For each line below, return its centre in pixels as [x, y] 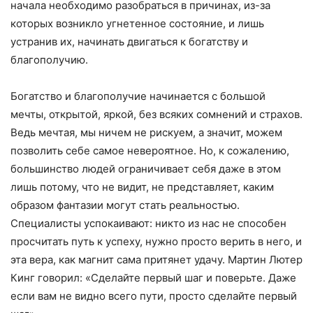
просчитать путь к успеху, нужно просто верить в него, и [156, 242]
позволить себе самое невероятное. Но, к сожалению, [150, 151]
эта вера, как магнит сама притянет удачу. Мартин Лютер [156, 260]
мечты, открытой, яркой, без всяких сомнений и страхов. [156, 115]
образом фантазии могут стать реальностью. [125, 205]
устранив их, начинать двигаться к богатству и [129, 42]
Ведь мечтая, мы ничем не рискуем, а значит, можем [146, 133]
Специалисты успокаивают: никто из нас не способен [148, 224]
